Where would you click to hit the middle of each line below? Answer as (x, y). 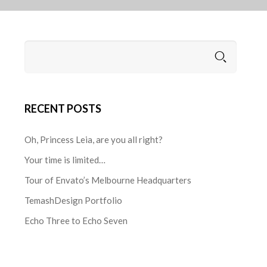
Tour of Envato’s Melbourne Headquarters (108, 180)
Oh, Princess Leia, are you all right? (94, 140)
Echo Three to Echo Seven (76, 221)
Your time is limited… (65, 160)
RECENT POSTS (63, 109)
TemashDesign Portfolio (74, 201)
